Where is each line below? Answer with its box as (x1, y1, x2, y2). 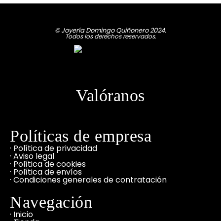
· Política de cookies (10, 158, 86, 170)
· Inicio (10, 208, 33, 220)
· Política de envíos (10, 166, 82, 178)
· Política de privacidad (10, 142, 97, 154)
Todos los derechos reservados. (65, 32, 156, 40)
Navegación (10, 192, 92, 211)
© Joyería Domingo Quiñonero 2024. (55, 25, 166, 35)
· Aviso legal (10, 150, 54, 162)
